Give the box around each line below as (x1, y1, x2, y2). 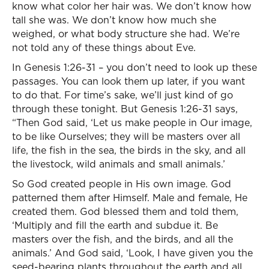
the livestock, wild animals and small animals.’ (12, 157, 225, 171)
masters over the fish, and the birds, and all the (12, 232, 233, 246)
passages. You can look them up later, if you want (12, 74, 245, 88)
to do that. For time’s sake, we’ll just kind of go (12, 88, 233, 101)
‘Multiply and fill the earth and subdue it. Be (12, 219, 218, 232)
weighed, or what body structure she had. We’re (12, 27, 240, 40)
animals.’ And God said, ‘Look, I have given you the (12, 246, 253, 259)
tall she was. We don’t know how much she (12, 13, 216, 26)
